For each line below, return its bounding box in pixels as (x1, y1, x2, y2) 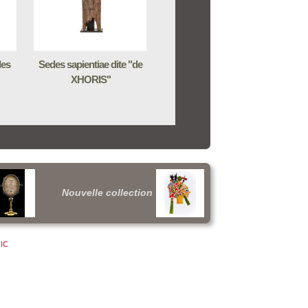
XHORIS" (70, 74, 111, 85)
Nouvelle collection (62, 187, 153, 198)
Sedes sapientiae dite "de (38, 58, 142, 70)
